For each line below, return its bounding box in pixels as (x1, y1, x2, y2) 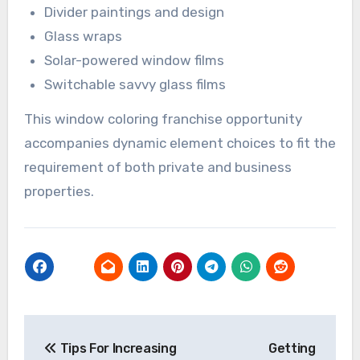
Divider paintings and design (44, 3, 225, 20)
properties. (23, 182, 94, 199)
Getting (268, 340, 316, 356)
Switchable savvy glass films (44, 76, 227, 92)
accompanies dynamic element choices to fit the (23, 134, 336, 151)
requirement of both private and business (23, 158, 292, 175)
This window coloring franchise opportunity (23, 110, 302, 127)
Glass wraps (44, 27, 123, 44)
